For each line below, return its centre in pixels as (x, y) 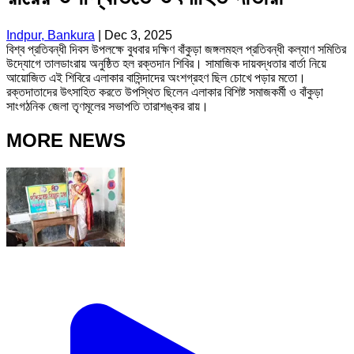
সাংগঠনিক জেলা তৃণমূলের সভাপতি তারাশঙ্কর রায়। (107, 106)
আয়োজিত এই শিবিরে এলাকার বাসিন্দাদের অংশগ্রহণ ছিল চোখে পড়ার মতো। (156, 77)
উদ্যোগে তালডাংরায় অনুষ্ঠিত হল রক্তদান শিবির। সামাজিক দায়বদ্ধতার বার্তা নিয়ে (166, 63)
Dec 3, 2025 (138, 35)
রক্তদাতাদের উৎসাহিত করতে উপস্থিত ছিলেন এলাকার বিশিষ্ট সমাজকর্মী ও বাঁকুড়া (165, 92)
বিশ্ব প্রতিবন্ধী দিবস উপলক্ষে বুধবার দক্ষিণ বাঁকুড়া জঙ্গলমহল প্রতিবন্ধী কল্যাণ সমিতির (176, 49)
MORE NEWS (66, 140)
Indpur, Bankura (51, 35)
